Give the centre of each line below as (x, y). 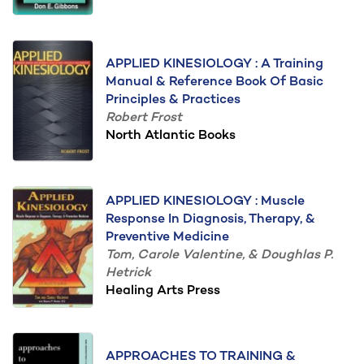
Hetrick (128, 273)
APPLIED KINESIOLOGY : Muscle (205, 202)
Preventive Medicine (167, 238)
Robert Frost (144, 118)
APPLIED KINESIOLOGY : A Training (214, 65)
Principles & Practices (173, 100)
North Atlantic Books (171, 136)
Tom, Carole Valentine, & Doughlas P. (219, 256)
